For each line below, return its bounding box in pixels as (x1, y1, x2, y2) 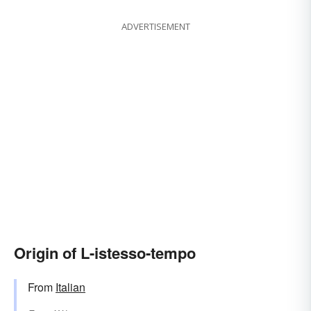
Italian (56, 279, 85, 296)
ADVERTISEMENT (121, 20, 190, 33)
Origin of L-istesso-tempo (14, 242, 196, 264)
